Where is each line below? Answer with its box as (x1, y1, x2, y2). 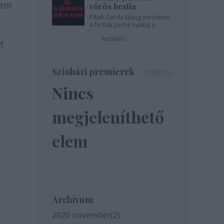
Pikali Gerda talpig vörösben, (89, 13, 171, 21)
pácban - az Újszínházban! (89, 28, 163, 36)
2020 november (52, 209, 110, 220)
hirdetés (101, 34, 125, 43)
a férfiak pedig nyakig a (89, 20, 155, 29)
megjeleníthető (52, 106, 164, 127)
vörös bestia (89, 1, 136, 11)
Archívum (52, 193, 93, 205)
